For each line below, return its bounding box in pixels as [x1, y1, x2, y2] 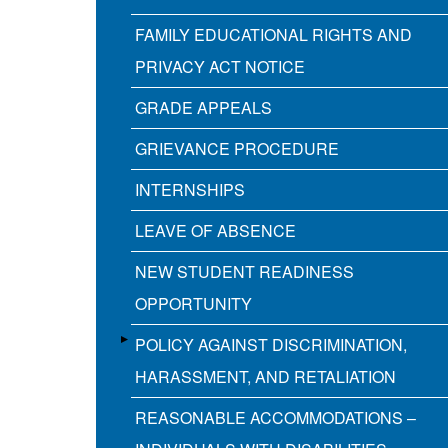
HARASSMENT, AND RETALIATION [135, 365, 396, 389]
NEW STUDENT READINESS [135, 260, 354, 284]
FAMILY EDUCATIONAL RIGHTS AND [135, 23, 412, 47]
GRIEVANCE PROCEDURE [135, 137, 339, 161]
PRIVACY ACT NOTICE [135, 55, 305, 79]
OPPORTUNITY [135, 292, 252, 316]
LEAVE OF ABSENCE [135, 219, 296, 243]
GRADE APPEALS [135, 96, 272, 120]
